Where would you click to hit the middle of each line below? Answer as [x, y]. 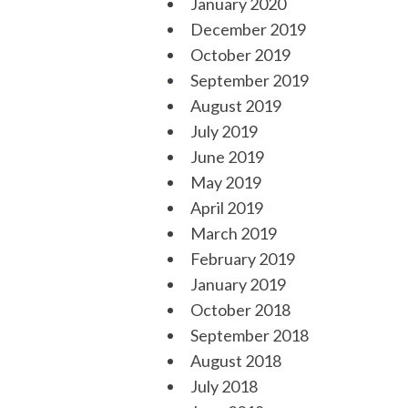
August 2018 [235, 361]
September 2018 [249, 335]
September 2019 [249, 80]
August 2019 [235, 106]
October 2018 [240, 310]
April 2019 [226, 208]
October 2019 [240, 55]
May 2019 [225, 182]
